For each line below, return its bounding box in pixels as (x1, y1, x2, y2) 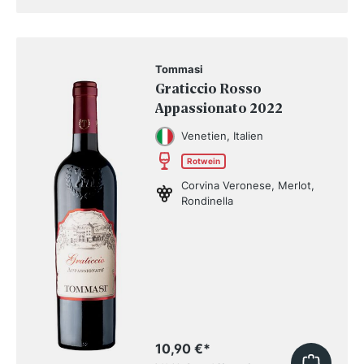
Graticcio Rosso (155, 80, 262, 98)
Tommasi (155, 63, 204, 76)
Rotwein (187, 155, 221, 166)
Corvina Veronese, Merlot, (181, 179, 315, 193)
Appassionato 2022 (155, 100, 284, 118)
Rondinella (181, 194, 234, 208)
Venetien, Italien (181, 129, 264, 143)
